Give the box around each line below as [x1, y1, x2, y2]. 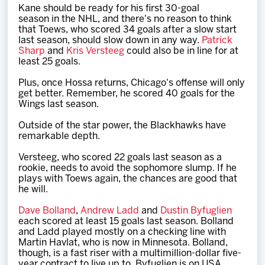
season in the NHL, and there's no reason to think [18, 15, 232, 24]
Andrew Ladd [80, 206, 140, 215]
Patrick [202, 36, 233, 45]
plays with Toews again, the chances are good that [18, 174, 238, 183]
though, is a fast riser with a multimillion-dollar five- [18, 249, 242, 258]
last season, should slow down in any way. [18, 36, 202, 45]
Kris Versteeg [66, 47, 125, 56]
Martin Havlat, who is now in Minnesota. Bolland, [18, 238, 228, 247]
